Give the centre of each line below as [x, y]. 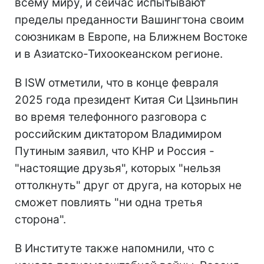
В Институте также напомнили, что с [115, 249]
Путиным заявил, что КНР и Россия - [115, 151]
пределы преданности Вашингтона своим [129, 20]
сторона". [40, 220]
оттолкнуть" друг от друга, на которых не [128, 186]
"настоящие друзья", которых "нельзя [118, 169]
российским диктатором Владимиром [118, 134]
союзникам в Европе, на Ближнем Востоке [131, 37]
